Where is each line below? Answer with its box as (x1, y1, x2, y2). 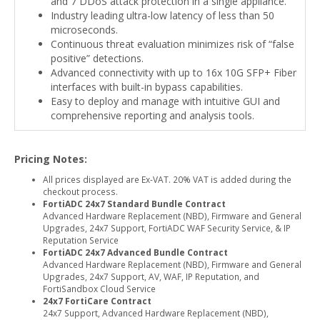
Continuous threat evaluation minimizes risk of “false (51, 37, 294, 51)
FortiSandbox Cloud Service (43, 283, 156, 294)
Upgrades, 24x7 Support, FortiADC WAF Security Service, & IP (43, 222, 291, 234)
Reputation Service (43, 234, 119, 246)
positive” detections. (51, 51, 144, 65)
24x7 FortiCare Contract (43, 295, 151, 306)
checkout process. (43, 186, 118, 197)
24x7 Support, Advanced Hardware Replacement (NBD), (43, 307, 269, 319)
